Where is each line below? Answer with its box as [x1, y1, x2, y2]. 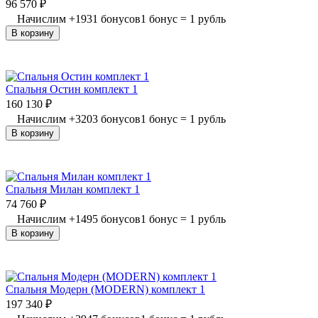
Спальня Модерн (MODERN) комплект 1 [6, 283, 205, 295]
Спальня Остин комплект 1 [6, 82, 138, 95]
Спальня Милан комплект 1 [6, 182, 140, 195]
